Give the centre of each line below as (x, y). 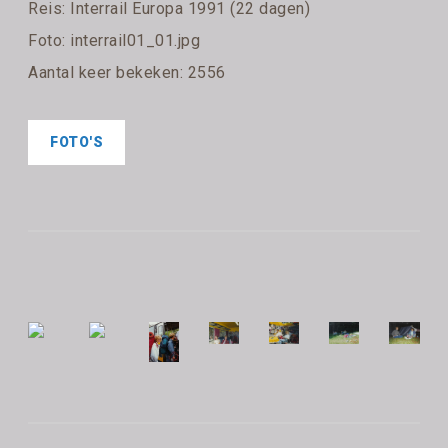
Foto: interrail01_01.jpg (114, 40)
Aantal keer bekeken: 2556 (127, 72)
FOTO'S (77, 141)
